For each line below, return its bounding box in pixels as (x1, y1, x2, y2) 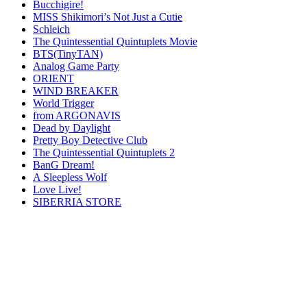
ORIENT (33, 72, 74, 84)
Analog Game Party (33, 60, 119, 72)
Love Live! (33, 183, 82, 195)
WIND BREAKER (33, 84, 119, 97)
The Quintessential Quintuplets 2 (33, 146, 175, 158)
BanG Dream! (33, 158, 95, 171)
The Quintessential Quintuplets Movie (33, 35, 197, 47)
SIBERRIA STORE (33, 195, 121, 208)
